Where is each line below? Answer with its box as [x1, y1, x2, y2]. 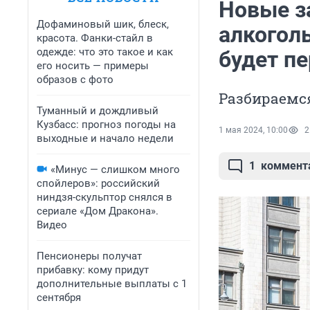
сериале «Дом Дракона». [37, 205, 158, 217]
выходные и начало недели [37, 132, 174, 145]
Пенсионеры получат [37, 250, 142, 262]
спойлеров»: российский [37, 177, 160, 190]
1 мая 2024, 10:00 [219, 125, 288, 136]
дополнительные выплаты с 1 [37, 277, 187, 290]
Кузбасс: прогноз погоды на [37, 118, 176, 131]
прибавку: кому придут [37, 264, 149, 276]
